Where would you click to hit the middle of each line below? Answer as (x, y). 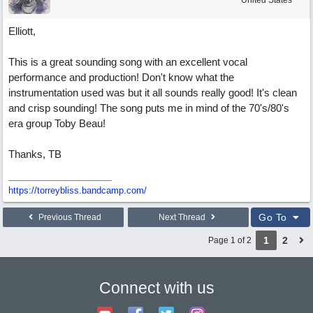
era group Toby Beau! (57, 123)
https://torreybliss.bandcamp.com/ (78, 190)
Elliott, (22, 31)
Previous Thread (68, 217)
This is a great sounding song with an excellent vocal (128, 62)
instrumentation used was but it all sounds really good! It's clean (153, 93)
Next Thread (183, 217)
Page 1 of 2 (230, 240)
